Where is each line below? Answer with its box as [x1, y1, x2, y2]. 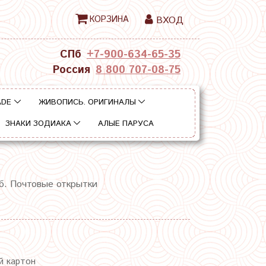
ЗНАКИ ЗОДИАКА [5, 118, 71, 130]
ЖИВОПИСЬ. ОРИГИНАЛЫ [38, 96, 136, 108]
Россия [53, 62, 90, 78]
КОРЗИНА [89, 13, 129, 26]
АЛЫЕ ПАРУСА [98, 118, 154, 130]
